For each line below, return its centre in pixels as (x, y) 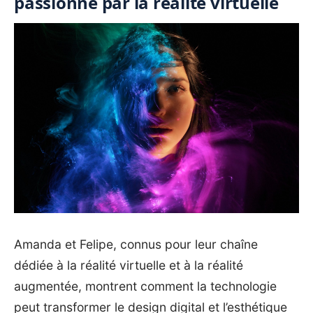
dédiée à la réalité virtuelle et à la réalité (129, 265)
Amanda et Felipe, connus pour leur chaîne (136, 244)
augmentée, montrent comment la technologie (145, 286)
